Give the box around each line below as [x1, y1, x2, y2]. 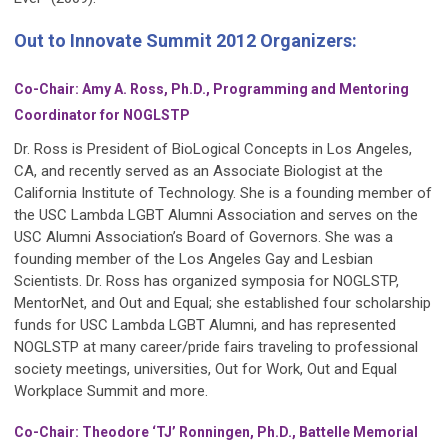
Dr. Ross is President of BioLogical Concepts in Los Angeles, [14, 140, 412, 159]
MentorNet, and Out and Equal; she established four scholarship [14, 294, 431, 313]
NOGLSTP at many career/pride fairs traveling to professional [14, 338, 418, 357]
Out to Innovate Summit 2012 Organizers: [14, 30, 357, 52]
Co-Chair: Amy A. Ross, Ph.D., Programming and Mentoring [14, 81, 409, 98]
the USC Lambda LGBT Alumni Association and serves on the [14, 206, 418, 225]
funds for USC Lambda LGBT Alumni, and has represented [14, 316, 396, 335]
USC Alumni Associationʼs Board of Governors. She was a [14, 228, 393, 247]
